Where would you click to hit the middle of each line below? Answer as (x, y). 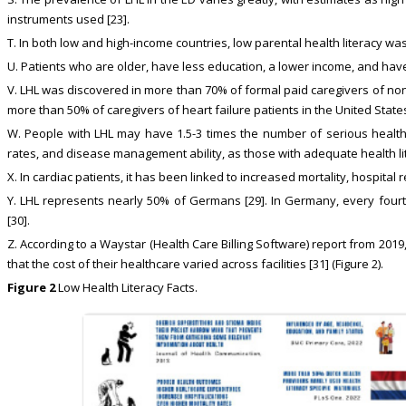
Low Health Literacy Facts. (126, 288)
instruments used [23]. (68, 19)
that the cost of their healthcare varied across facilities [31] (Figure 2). (195, 264)
